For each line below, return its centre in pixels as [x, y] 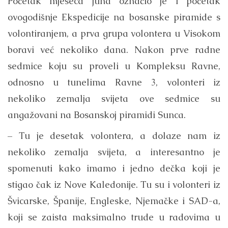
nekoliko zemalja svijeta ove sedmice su [114, 98]
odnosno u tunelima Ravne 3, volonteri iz [114, 82]
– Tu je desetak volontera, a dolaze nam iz [114, 135]
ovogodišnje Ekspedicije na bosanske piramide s [114, 17]
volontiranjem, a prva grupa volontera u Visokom [114, 33]
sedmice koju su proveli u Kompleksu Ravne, [114, 66]
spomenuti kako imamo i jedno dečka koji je [114, 168]
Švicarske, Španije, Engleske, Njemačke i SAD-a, [114, 201]
